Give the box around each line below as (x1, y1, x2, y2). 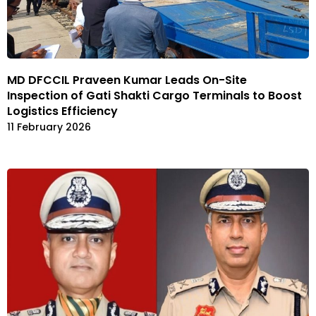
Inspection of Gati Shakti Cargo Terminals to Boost (7, 87, 302, 104)
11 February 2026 (7, 119, 91, 134)
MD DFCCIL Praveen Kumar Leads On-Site (7, 71, 247, 88)
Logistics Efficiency (7, 102, 118, 119)
